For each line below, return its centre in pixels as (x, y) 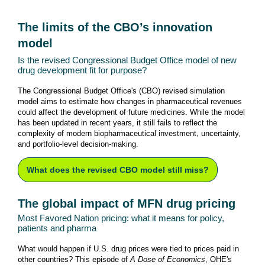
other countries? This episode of (74, 259)
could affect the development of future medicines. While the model (131, 112)
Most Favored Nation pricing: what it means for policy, (121, 218)
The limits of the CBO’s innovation (115, 27)
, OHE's (219, 259)
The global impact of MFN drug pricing (127, 203)
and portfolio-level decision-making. (78, 144)
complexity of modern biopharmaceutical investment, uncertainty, (129, 133)
